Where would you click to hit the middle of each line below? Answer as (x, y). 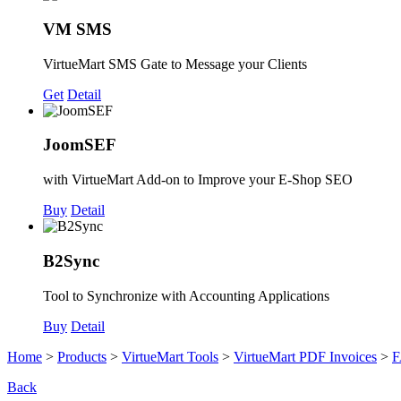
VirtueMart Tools (170, 356)
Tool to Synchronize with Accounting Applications (186, 295)
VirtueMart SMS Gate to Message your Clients (175, 64)
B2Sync (71, 260)
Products (82, 356)
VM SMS (77, 29)
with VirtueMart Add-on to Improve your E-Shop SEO (198, 180)
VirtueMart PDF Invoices (305, 356)
